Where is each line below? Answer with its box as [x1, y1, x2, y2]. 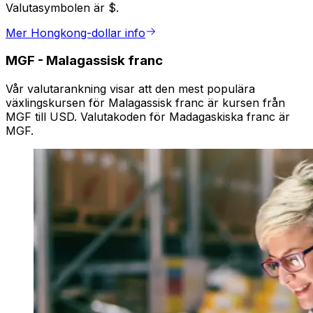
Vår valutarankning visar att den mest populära [6, 82, 255, 96]
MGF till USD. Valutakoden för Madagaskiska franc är [6, 110, 290, 124]
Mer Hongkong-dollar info [6, 25, 145, 40]
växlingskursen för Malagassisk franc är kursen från [6, 96, 285, 110]
